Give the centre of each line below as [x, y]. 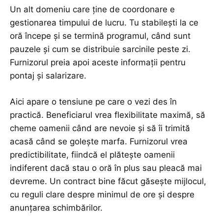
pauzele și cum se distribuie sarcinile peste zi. [100, 49]
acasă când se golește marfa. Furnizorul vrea [99, 142]
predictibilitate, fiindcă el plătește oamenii [92, 155]
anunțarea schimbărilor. [56, 208]
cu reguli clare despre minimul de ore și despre [102, 195]
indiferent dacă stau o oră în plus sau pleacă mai [106, 168]
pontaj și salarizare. [48, 76]
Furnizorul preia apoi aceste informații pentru [98, 63]
